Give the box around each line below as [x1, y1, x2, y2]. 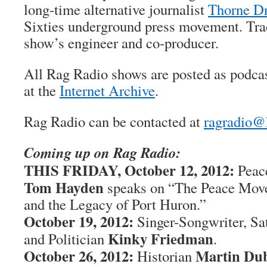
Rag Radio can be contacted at [24, 111, 204, 131]
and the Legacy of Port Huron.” [24, 194, 206, 214]
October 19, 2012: [24, 210, 133, 232]
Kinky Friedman [108, 228, 213, 249]
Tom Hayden [24, 176, 104, 198]
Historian [133, 246, 195, 266]
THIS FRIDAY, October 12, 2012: [24, 159, 238, 181]
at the [24, 80, 60, 100]
